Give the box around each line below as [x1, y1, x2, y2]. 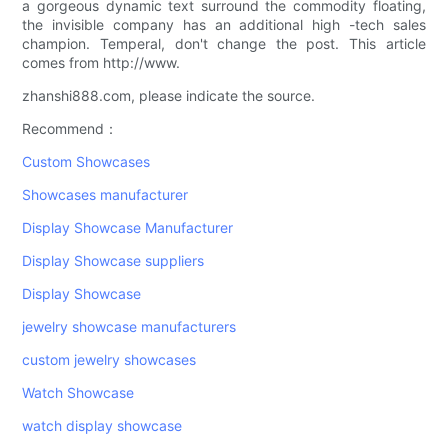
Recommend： [22, 120, 119, 138]
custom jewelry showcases [22, 351, 197, 369]
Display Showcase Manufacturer [22, 219, 234, 237]
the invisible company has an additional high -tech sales [22, 16, 426, 34]
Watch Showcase [22, 384, 135, 402]
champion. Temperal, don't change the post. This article [22, 35, 426, 53]
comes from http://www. [22, 54, 181, 72]
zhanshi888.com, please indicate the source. [22, 87, 316, 105]
